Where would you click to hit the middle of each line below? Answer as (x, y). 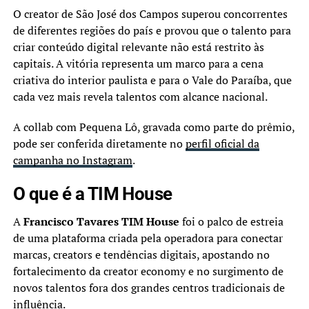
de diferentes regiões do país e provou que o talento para (152, 30)
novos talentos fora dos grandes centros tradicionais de (149, 287)
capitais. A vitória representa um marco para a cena (138, 63)
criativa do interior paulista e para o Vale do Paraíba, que (152, 80)
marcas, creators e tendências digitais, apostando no (141, 254)
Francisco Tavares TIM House (101, 221)
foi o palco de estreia (231, 221)
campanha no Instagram (72, 160)
